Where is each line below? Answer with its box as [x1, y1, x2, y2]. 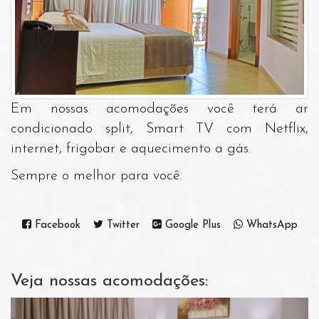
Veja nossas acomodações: [11, 273, 208, 291]
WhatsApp [242, 220, 298, 231]
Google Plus [161, 220, 221, 231]
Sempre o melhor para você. [11, 169, 182, 184]
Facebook [31, 220, 80, 231]
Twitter [103, 220, 140, 231]
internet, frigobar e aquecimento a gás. [11, 142, 255, 157]
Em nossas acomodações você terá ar [11, 102, 308, 117]
